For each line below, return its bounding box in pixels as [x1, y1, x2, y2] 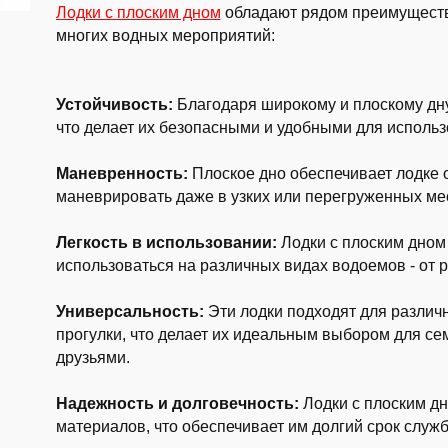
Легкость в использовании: [55, 234, 277, 251]
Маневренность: [55, 165, 188, 182]
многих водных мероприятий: [55, 27, 275, 44]
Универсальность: [55, 303, 204, 320]
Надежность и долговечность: [55, 395, 299, 412]
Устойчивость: [55, 96, 173, 113]
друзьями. [55, 349, 130, 366]
